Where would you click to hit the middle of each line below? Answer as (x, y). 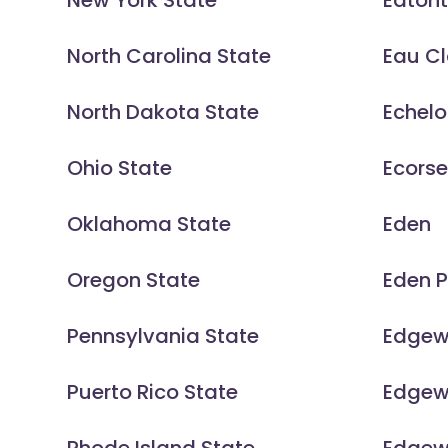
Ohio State (120, 168)
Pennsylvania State (163, 336)
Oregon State (134, 280)
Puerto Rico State (153, 392)
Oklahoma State (149, 224)
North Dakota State (163, 112)
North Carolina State (169, 56)
